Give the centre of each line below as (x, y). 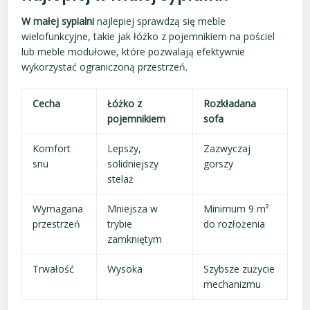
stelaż (121, 179)
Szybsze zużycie (239, 269)
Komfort (52, 148)
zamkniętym (135, 239)
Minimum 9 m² (237, 209)
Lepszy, (125, 148)
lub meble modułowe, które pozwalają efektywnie (134, 52)
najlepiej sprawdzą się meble (160, 21)
